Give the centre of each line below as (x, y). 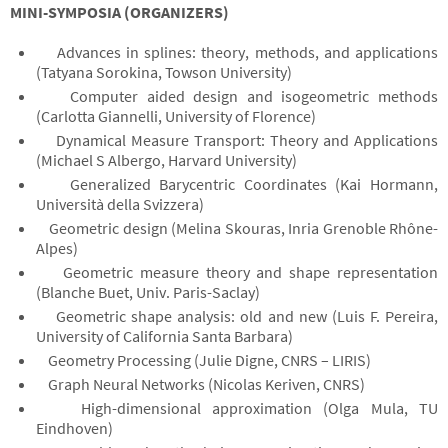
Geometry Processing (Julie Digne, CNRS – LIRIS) (203, 360)
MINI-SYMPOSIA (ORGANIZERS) (119, 12)
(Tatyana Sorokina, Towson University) (163, 72)
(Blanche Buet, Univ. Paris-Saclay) (147, 292)
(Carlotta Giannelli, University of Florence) (175, 116)
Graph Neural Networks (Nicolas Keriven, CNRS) (200, 384)
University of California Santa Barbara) (164, 336)
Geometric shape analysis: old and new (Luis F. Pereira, (236, 316)
